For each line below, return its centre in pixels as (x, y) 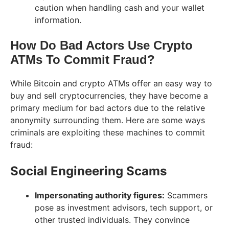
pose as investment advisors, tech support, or (124, 207)
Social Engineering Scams (88, 171)
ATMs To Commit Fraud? (83, 59)
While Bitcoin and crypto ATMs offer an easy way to (111, 83)
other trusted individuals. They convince (112, 220)
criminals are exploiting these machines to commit (108, 132)
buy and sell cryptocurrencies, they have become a (109, 95)
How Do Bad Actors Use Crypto (101, 45)
